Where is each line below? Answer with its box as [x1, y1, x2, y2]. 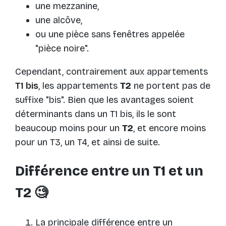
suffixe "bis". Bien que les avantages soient [15, 94, 194, 105]
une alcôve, [35, 14, 82, 26]
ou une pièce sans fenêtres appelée [35, 28, 185, 40]
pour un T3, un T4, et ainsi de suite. [15, 136, 160, 148]
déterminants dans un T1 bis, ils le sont [15, 108, 176, 120]
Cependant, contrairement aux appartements [15, 66, 208, 77]
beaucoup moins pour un [15, 122, 122, 134]
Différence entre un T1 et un [15, 163, 203, 180]
